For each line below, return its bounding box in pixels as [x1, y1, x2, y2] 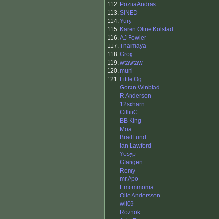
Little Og [120, 76, 142, 83]
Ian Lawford [120, 142, 151, 150]
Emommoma [120, 184, 153, 191]
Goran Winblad [120, 84, 160, 91]
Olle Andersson [120, 192, 160, 199]
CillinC [120, 109, 138, 116]
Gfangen [120, 159, 143, 166]
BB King [120, 117, 141, 125]
